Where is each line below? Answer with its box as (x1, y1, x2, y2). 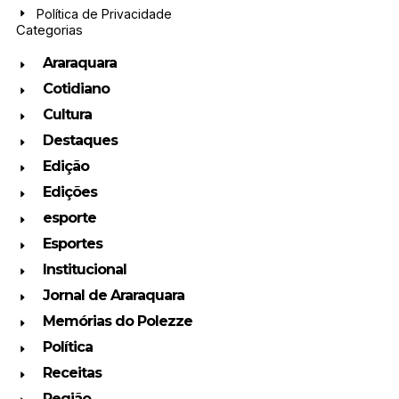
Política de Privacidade (36, 5, 172, 21)
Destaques (42, 131, 118, 149)
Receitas (42, 363, 102, 381)
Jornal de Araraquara (42, 286, 184, 304)
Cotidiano (42, 79, 110, 97)
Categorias (16, 20, 83, 38)
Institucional (42, 260, 126, 278)
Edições (42, 183, 97, 200)
